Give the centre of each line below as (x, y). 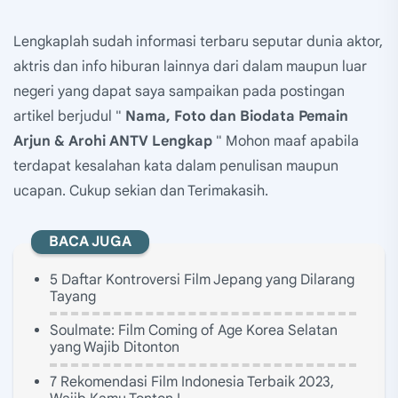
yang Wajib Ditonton (115, 348)
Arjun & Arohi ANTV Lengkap (113, 141)
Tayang (73, 296)
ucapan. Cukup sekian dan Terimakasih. (141, 191)
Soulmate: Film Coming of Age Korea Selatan (194, 331)
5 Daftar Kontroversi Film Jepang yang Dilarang (202, 279)
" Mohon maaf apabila (286, 141)
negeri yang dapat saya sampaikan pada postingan (179, 91)
